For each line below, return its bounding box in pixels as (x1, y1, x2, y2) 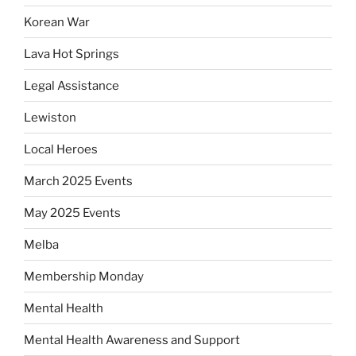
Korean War (24, 14, 90, 29)
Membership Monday (24, 269, 144, 284)
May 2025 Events (24, 205, 121, 220)
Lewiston (24, 110, 76, 125)
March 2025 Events (24, 173, 133, 188)
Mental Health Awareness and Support (24, 332, 240, 347)
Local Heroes (24, 141, 98, 157)
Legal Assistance (24, 78, 119, 93)
